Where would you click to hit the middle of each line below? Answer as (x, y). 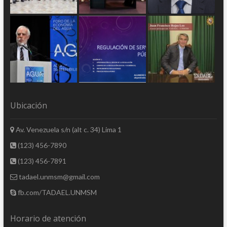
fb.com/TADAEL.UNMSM (56, 193)
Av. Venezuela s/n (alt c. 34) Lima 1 (68, 130)
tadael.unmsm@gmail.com (58, 177)
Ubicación (28, 106)
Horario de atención (48, 219)
